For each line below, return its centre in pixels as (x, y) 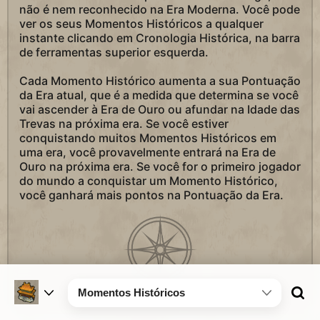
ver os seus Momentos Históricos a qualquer (141, 24)
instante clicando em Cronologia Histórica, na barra (160, 38)
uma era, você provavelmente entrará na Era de (147, 152)
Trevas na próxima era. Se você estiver (124, 124)
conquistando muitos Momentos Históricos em (148, 138)
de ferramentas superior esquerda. (114, 52)
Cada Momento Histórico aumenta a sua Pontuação (160, 81)
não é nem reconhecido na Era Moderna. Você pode (160, 9)
